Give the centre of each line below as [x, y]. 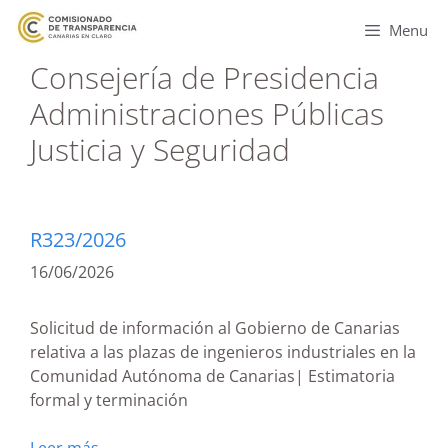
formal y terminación [109, 400]
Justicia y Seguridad [160, 149]
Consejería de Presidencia [204, 77]
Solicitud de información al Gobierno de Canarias [215, 328]
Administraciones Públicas [207, 113]
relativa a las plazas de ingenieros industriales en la [223, 352]
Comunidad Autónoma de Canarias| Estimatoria [212, 376]
